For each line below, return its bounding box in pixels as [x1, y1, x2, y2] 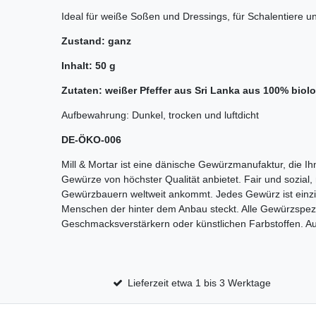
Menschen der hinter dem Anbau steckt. [61, 203, 239, 215]
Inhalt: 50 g [61, 60, 116, 72]
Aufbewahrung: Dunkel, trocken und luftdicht [61, 109, 259, 121]
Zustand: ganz [61, 35, 131, 47]
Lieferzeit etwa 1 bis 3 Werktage [128, 277, 272, 289]
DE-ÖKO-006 [61, 134, 121, 146]
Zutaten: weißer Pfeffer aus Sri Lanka [61, 85, 240, 97]
